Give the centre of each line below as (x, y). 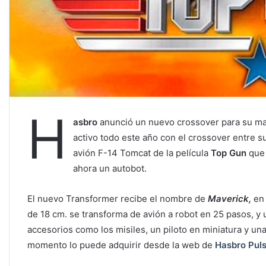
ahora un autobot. (110, 169)
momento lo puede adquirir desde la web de (121, 245)
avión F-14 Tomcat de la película (141, 153)
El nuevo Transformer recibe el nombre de (118, 199)
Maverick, (229, 199)
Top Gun (227, 153)
